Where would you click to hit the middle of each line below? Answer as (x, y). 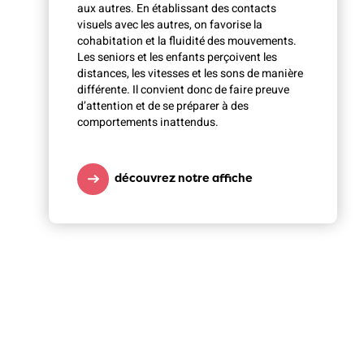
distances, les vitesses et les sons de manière (190, 73)
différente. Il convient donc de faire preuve (183, 89)
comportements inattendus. (149, 122)
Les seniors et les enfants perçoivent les (177, 57)
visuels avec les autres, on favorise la (170, 24)
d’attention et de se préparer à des (163, 106)
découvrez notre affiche (184, 177)
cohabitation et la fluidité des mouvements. (187, 41)
